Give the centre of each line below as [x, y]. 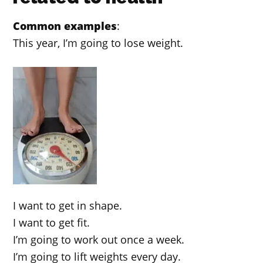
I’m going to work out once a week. [99, 239]
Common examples [65, 26]
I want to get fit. [52, 222]
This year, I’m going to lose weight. [98, 43]
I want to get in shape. [68, 205]
